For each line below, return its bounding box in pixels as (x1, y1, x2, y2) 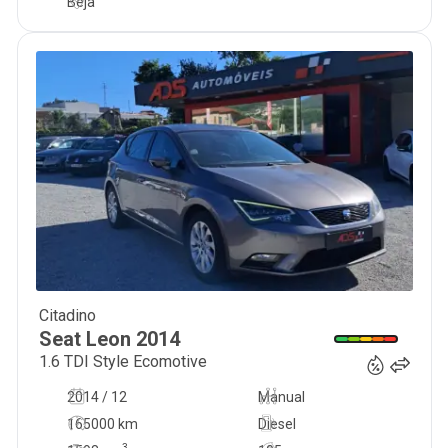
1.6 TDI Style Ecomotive (38, 352, 207, 371)
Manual (257, 389, 305, 405)
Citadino (38, 306, 96, 325)
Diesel (257, 416, 296, 432)
